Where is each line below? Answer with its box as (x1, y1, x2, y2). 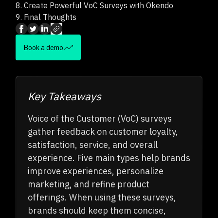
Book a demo (23, 42, 63, 52)
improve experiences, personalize (28, 165, 163, 177)
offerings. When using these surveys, (28, 191, 176, 203)
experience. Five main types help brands (28, 152, 190, 163)
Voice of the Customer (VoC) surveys (28, 112, 172, 124)
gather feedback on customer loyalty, (28, 126, 178, 137)
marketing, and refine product (28, 178, 149, 190)
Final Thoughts (24, 12, 76, 22)
